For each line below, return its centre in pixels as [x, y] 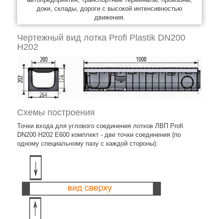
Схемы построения [56, 112]
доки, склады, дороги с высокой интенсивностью [109, 9]
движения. [109, 17]
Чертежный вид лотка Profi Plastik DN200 [101, 38]
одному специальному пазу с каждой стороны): [88, 143]
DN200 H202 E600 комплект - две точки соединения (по [99, 134]
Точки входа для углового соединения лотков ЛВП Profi [100, 126]
